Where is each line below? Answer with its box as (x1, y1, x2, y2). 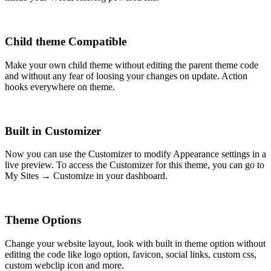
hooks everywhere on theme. (5, 81, 115, 92)
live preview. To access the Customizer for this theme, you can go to (5, 160, 264, 171)
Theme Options (5, 213, 81, 226)
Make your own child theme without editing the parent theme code (5, 59, 258, 70)
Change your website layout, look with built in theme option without (5, 238, 266, 249)
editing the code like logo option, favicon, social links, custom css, (5, 249, 256, 260)
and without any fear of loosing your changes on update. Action (5, 70, 247, 81)
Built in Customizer (5, 124, 101, 137)
